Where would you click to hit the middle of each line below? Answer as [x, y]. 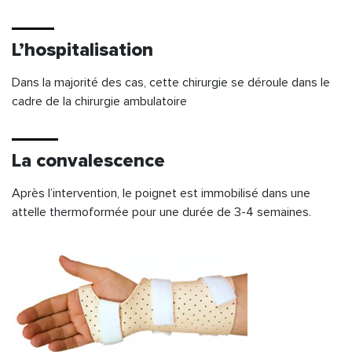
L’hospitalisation [82, 49]
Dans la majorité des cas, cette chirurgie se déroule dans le [171, 82]
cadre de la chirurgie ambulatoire [99, 101]
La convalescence [88, 160]
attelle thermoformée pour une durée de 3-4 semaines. [161, 212]
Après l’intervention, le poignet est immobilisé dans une [161, 193]
